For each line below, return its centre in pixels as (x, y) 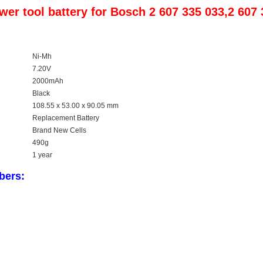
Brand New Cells (59, 130)
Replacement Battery (66, 118)
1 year (42, 155)
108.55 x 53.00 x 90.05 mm (75, 106)
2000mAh (48, 81)
